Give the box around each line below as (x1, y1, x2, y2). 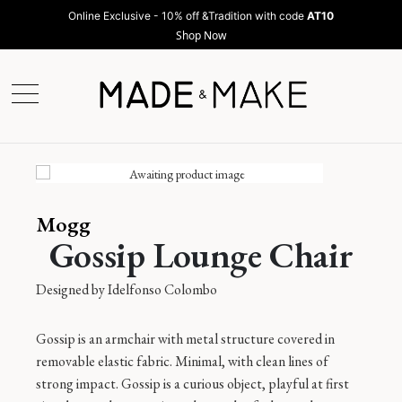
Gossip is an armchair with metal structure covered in (36, 329, 335, 349)
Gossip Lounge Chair (48, 232, 354, 279)
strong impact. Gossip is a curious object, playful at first (36, 374, 349, 394)
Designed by (36, 280, 108, 300)
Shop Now (176, 28, 226, 43)
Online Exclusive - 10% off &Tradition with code (68, 9, 307, 22)
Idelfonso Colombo (108, 280, 217, 300)
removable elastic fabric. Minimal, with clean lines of (36, 352, 328, 371)
